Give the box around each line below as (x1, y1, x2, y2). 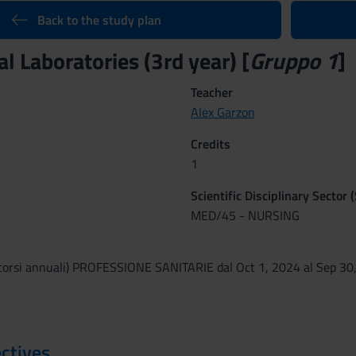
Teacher (190, 83, 233, 102)
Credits (190, 134, 230, 153)
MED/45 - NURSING (190, 206, 300, 225)
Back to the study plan (37, 10, 161, 29)
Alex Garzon (190, 103, 255, 122)
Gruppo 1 (249, 44, 338, 78)
